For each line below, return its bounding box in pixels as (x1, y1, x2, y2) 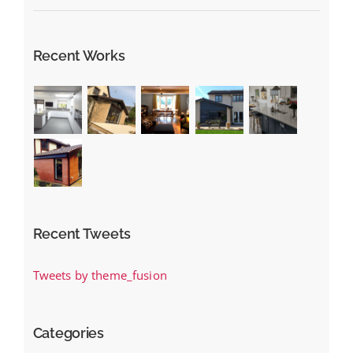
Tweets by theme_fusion (32, 266, 167, 283)
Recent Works (32, 46, 125, 64)
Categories (32, 324, 104, 341)
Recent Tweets (32, 225, 132, 242)
